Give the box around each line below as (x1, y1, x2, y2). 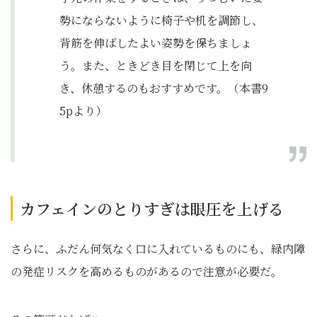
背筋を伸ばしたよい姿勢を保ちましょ (59, 35, 252, 51)
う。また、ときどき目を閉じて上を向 (59, 57, 252, 74)
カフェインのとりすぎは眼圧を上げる (20, 197, 284, 219)
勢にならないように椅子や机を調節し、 (59, 12, 263, 28)
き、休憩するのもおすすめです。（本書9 (59, 80, 268, 96)
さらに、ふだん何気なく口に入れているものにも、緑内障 (11, 241, 305, 257)
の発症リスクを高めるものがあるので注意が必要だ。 (11, 263, 282, 279)
